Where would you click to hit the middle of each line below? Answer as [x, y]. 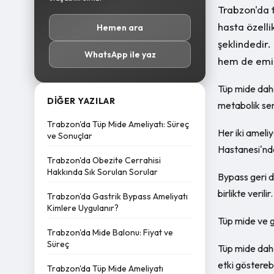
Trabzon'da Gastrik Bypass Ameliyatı [117, 196]
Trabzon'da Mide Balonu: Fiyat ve [110, 232]
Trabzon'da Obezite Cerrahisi [104, 160]
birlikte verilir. [245, 193]
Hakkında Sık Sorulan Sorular [102, 172]
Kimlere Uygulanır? [83, 208]
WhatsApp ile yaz [120, 54]
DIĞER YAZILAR [81, 101]
